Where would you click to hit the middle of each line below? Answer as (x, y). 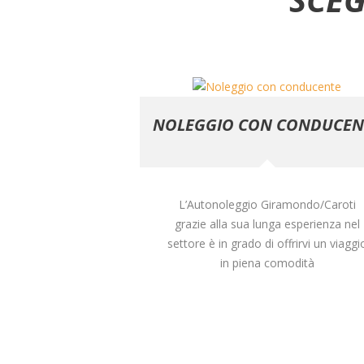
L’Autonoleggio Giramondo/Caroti (267, 205)
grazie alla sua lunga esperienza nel (267, 224)
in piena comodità (267, 263)
